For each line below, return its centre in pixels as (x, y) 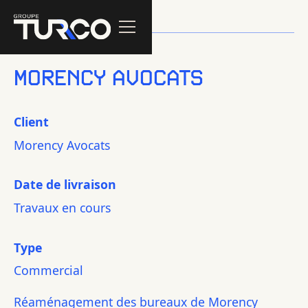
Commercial (48, 271)
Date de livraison (65, 185)
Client (31, 121)
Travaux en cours (62, 208)
